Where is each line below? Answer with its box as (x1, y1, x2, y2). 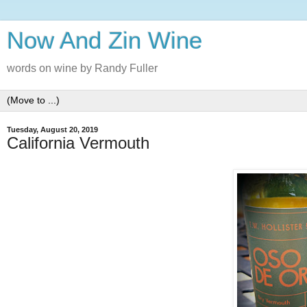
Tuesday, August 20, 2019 (7, 125, 98, 134)
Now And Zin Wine (7, 27, 202, 53)
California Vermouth (7, 134, 149, 152)
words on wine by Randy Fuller (7, 62, 158, 74)
